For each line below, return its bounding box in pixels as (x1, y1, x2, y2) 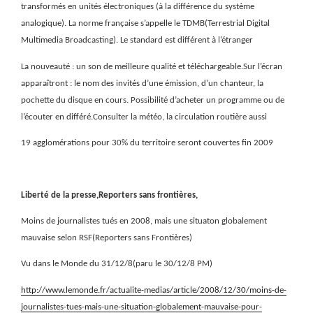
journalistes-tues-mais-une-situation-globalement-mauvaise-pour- (21, 302, 262, 312)
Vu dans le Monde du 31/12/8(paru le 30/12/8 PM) (21, 259, 212, 269)
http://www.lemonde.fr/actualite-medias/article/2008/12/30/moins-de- (21, 285, 286, 295)
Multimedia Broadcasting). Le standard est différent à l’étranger (21, 36, 253, 45)
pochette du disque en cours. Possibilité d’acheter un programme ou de (21, 95, 284, 105)
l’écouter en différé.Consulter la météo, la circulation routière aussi (21, 112, 267, 122)
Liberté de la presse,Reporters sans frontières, (21, 190, 198, 200)
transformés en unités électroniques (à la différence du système (21, 2, 254, 12)
